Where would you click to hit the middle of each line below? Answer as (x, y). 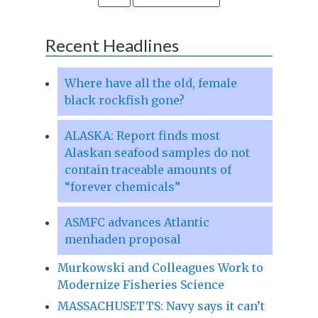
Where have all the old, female (150, 83)
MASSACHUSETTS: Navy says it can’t (161, 306)
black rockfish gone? (124, 100)
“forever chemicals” (122, 186)
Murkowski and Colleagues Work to (160, 267)
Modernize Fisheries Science (141, 284)
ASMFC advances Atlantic (137, 222)
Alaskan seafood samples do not (157, 152)
